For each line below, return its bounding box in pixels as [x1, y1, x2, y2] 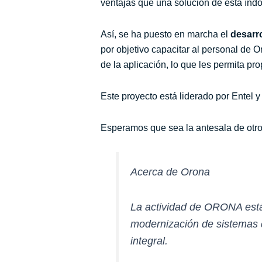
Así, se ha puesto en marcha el [101, 29, 230, 40]
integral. [130, 235, 168, 247]
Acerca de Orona [130, 166, 211, 178]
